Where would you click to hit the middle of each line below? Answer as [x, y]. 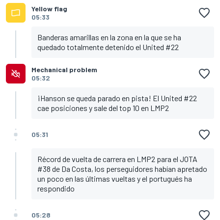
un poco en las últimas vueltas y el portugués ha [115, 179]
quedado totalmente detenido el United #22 [108, 47]
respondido [56, 189]
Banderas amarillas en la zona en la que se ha [109, 37]
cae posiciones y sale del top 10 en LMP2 [103, 108]
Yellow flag [49, 9]
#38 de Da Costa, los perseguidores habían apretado [122, 169]
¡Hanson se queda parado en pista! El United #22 [117, 98]
